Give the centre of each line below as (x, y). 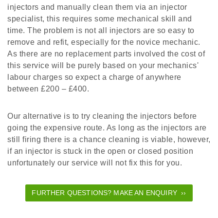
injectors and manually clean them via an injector (97, 7)
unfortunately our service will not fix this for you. (95, 163)
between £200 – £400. (48, 89)
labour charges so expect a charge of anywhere (94, 77)
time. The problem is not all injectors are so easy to (101, 30)
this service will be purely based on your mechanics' (103, 65)
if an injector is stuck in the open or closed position (100, 151)
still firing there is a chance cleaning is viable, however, (109, 139)
